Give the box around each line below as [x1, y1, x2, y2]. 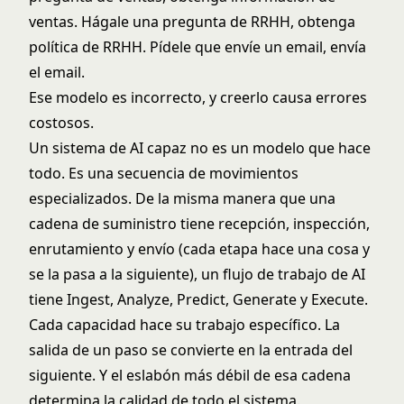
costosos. [29, 113, 94, 133]
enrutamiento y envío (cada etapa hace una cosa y [29, 239, 370, 259]
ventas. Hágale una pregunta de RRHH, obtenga [29, 12, 355, 32]
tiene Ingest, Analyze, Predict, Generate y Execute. [29, 289, 368, 309]
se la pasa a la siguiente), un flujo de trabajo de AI [29, 264, 365, 284]
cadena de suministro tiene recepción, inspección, [29, 214, 370, 234]
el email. [29, 62, 85, 82]
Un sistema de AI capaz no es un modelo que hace [29, 138, 371, 158]
